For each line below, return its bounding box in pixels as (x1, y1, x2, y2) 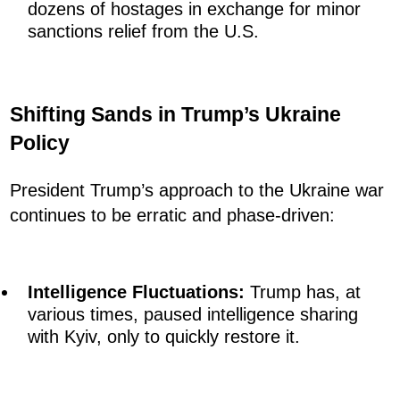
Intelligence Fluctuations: (28, 282, 245, 303)
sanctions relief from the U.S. (28, 21, 259, 42)
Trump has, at (245, 282, 361, 303)
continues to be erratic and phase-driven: (10, 205, 335, 226)
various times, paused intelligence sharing (28, 304, 358, 325)
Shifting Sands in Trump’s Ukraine (10, 102, 341, 126)
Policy (10, 130, 70, 154)
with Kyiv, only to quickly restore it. (28, 327, 300, 347)
